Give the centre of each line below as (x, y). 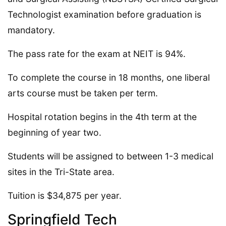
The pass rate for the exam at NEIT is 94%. (97, 53)
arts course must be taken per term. (83, 93)
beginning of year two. (54, 132)
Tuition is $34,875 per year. (65, 195)
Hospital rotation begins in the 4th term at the (102, 117)
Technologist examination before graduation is (104, 14)
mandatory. (31, 30)
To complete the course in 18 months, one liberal (109, 77)
